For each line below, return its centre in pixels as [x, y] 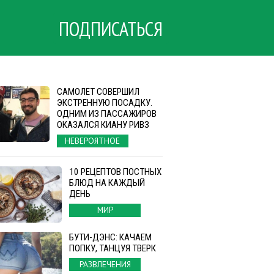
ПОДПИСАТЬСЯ [111, 28]
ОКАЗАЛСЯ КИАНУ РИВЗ [103, 125]
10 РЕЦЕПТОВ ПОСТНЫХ [115, 172]
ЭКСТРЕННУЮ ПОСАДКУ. [104, 103]
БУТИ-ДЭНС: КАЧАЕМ [110, 237]
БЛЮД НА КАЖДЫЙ [107, 183]
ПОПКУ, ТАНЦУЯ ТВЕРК [113, 248]
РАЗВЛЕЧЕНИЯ [105, 264]
